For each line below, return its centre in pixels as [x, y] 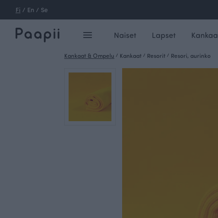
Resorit [156, 55]
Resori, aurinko [191, 55]
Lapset [163, 35]
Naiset [125, 35]
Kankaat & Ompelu [89, 55]
